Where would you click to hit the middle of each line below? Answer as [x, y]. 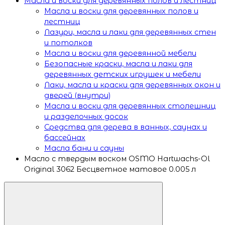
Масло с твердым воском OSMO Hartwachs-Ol [117, 158]
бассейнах [65, 137]
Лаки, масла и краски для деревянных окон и [132, 85]
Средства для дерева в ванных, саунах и [126, 127]
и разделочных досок [86, 116]
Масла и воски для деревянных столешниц [130, 106]
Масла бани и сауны [84, 148]
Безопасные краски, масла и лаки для [118, 64]
